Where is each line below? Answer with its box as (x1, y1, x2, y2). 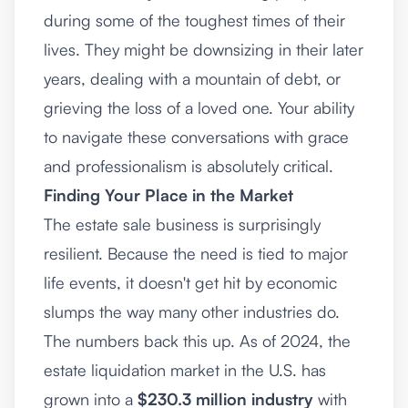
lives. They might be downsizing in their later (44, 39, 363, 59)
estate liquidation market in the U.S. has (44, 360, 326, 380)
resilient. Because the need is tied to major (44, 243, 348, 263)
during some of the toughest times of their (44, 10, 345, 30)
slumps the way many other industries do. (44, 301, 340, 321)
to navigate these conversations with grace (44, 127, 349, 147)
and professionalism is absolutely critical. (44, 156, 333, 176)
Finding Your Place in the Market (44, 185, 293, 205)
